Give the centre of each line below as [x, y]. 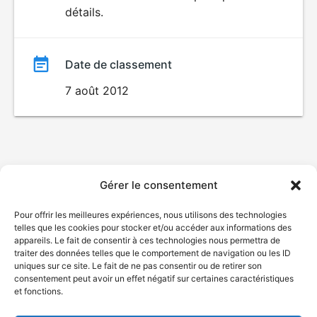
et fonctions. [39, 291]
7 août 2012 [97, 91]
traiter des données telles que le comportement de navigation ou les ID [152, 253]
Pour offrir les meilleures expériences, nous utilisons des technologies [150, 215]
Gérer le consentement [158, 185]
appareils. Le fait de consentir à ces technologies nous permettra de [147, 240]
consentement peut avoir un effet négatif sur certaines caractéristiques [154, 278]
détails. [84, 12]
